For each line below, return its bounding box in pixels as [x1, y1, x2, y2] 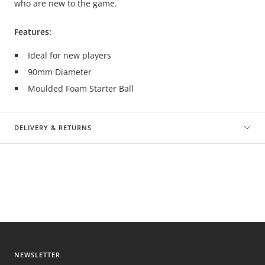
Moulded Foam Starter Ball [27, 83, 134, 94]
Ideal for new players [27, 50, 111, 61]
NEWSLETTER [14, 250, 60, 259]
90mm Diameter [27, 66, 92, 77]
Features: [14, 26, 51, 37]
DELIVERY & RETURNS [14, 123, 92, 132]
